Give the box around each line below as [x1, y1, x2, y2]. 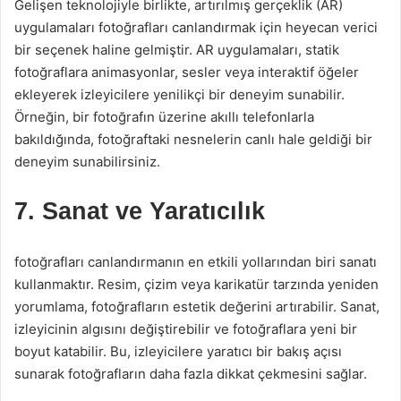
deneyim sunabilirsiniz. [14, 153, 160, 170]
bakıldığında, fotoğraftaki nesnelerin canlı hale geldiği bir [14, 131, 372, 148]
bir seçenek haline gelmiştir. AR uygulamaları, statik [14, 41, 339, 58]
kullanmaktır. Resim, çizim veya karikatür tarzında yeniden [14, 276, 379, 293]
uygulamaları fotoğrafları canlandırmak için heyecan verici [14, 19, 378, 36]
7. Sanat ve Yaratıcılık [14, 198, 265, 225]
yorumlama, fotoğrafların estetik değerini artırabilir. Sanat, [14, 298, 380, 315]
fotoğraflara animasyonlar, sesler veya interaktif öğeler [14, 64, 359, 81]
